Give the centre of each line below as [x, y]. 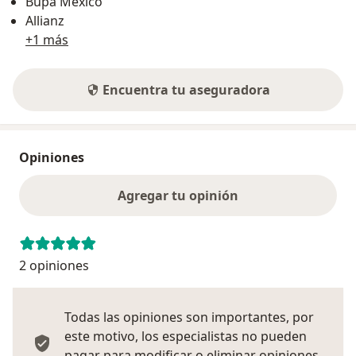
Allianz [45, 20]
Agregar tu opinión [178, 195]
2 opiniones [54, 265]
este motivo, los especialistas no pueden [186, 336]
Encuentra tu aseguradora [186, 89]
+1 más [47, 39]
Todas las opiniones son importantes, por [189, 317]
